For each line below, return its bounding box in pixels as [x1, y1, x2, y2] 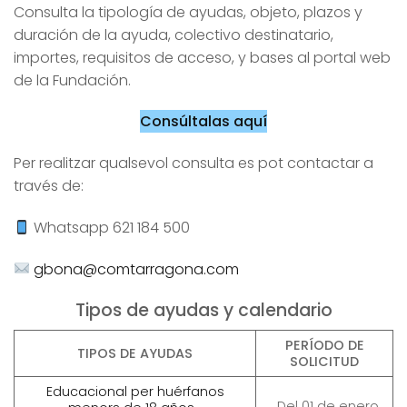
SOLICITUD [290, 352, 359, 372]
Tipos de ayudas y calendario [74, 297, 333, 323]
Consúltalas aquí [140, 111, 267, 133]
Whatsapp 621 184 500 [30, 216, 191, 238]
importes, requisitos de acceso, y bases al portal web [14, 46, 391, 68]
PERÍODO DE [284, 336, 364, 355]
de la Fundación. [14, 69, 131, 91]
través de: [14, 175, 84, 197]
